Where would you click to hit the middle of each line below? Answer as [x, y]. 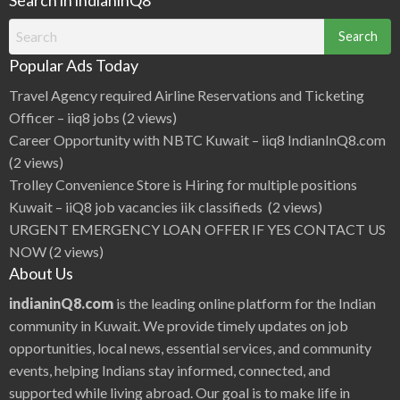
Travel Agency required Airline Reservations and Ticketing [187, 95]
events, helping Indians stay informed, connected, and [170, 370]
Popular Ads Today [74, 65]
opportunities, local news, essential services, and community [190, 347]
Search [29, 28]
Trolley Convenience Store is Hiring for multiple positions [183, 184]
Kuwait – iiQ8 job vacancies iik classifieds [137, 206]
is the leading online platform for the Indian [245, 303]
